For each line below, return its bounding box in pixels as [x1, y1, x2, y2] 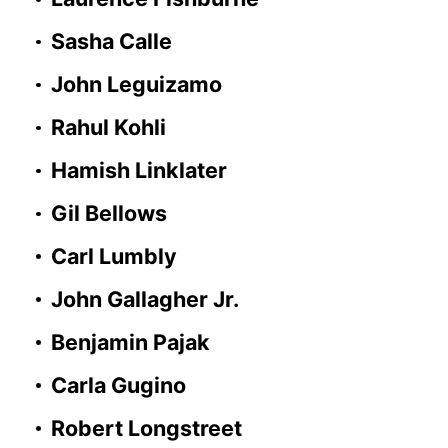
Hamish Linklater [50, 157, 227, 184]
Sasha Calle [50, 28, 172, 55]
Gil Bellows [50, 200, 167, 226]
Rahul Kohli [50, 114, 166, 141]
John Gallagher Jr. [50, 285, 239, 312]
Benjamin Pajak [50, 328, 210, 355]
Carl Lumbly [50, 242, 177, 269]
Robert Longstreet [50, 414, 242, 441]
